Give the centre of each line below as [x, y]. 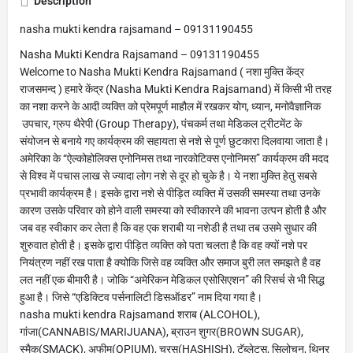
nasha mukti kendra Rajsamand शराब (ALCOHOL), [140, 314]
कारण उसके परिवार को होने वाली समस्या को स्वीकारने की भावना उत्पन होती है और [173, 210]
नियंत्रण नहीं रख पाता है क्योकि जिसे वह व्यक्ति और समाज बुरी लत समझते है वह [170, 262]
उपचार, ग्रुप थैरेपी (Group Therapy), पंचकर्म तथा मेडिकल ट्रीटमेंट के [161, 123]
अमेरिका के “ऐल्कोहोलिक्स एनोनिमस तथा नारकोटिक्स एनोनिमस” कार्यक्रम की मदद [174, 158]
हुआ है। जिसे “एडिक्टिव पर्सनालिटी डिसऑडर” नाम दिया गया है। [141, 297]
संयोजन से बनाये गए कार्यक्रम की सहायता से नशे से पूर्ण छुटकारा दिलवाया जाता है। [175, 141]
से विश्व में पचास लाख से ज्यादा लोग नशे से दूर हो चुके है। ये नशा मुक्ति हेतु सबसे [168, 175]
